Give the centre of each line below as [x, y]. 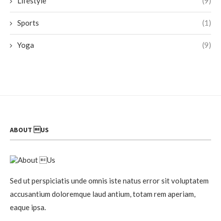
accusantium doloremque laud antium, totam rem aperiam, [103, 194]
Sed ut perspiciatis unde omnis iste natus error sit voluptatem [109, 180]
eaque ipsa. [28, 207]
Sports [28, 22]
